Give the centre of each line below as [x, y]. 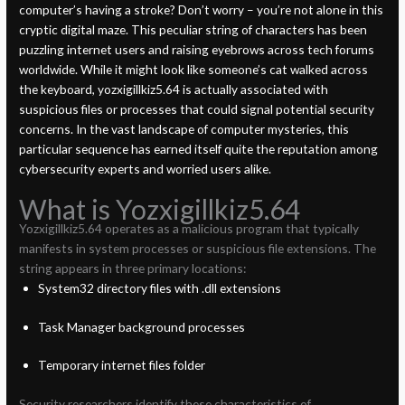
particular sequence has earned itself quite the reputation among [199, 149]
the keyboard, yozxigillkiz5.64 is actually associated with [174, 89]
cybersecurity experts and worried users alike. [146, 169]
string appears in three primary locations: [133, 268]
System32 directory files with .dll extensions [159, 288]
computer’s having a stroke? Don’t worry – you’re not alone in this [202, 10]
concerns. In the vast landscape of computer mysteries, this [184, 129]
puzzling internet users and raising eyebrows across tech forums [197, 50]
